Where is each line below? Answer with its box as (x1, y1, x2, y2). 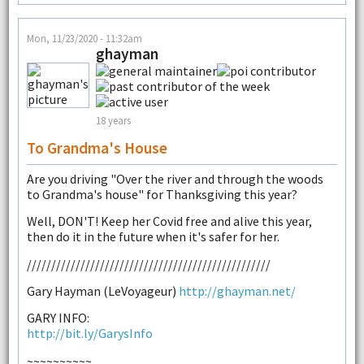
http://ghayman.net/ (178, 282, 296, 299)
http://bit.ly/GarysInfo (26, 325, 153, 342)
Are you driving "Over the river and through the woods (26, 170, 323, 187)
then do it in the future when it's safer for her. (26, 228, 279, 245)
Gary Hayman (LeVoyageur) (26, 282, 179, 299)
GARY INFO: (26, 310, 89, 327)
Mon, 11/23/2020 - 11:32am (26, 31, 142, 45)
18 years (95, 114, 131, 128)
